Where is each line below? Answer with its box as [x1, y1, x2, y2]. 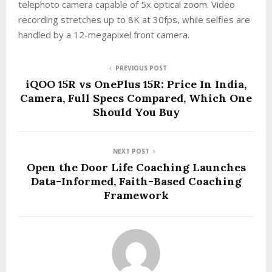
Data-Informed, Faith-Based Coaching [30, 174, 242, 188]
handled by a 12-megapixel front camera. [18, 28, 189, 41]
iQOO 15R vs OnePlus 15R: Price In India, [25, 76, 246, 91]
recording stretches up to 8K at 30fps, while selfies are [18, 13, 250, 25]
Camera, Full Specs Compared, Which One [20, 90, 252, 105]
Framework [103, 188, 169, 202]
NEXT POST [113, 146, 149, 155]
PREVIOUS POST [115, 63, 167, 72]
